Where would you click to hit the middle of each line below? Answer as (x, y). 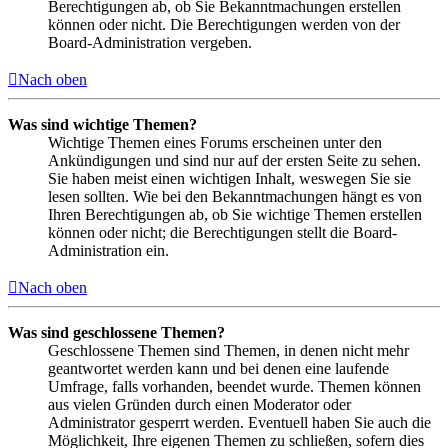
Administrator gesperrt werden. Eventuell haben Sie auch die (239, 422)
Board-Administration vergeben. (150, 42)
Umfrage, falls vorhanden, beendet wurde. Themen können (234, 386)
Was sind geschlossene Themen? (116, 332)
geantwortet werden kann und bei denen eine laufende (218, 368)
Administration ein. (108, 250)
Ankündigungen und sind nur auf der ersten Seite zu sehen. (234, 160)
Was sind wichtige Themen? (102, 124)
